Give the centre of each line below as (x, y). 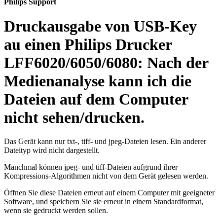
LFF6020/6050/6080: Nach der (106, 62)
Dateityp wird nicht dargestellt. (52, 150)
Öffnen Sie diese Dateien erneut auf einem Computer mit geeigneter (109, 193)
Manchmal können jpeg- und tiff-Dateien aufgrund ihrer (91, 167)
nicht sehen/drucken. (74, 117)
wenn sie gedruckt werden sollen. (56, 211)
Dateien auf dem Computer (96, 99)
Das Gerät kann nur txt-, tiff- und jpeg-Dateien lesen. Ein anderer (105, 142)
